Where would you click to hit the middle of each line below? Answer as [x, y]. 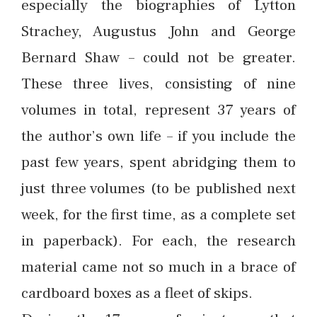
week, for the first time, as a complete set [158, 214]
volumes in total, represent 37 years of [158, 110]
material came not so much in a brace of [158, 267]
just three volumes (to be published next [158, 188]
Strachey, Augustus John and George [158, 31]
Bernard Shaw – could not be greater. [158, 57]
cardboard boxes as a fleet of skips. [137, 293]
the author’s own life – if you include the [158, 136]
